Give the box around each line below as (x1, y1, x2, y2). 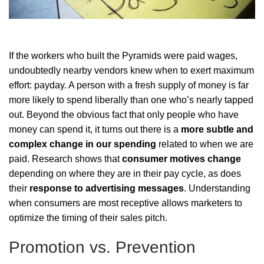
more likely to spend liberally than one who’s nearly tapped (9, 94, 253, 105)
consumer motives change (122, 153, 241, 164)
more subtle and (181, 124, 253, 134)
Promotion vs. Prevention (9, 237, 196, 256)
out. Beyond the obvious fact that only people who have (9, 109, 239, 120)
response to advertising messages (27, 183, 184, 193)
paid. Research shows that (9, 153, 122, 164)
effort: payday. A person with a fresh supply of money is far (9, 80, 249, 90)
